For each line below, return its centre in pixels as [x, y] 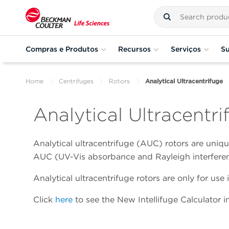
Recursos [134, 49]
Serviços [186, 49]
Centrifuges [76, 81]
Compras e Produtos [62, 49]
